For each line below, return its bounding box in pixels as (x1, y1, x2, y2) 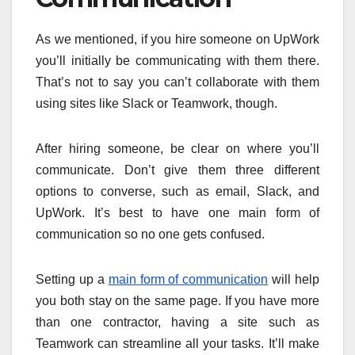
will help (268, 273, 319, 287)
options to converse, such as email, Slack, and (36, 185, 319, 199)
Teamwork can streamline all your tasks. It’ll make (36, 337, 319, 351)
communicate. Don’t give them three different (36, 163, 319, 177)
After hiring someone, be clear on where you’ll (36, 142, 319, 156)
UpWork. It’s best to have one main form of (36, 206, 319, 220)
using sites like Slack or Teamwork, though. (36, 97, 277, 111)
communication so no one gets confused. (36, 227, 265, 242)
